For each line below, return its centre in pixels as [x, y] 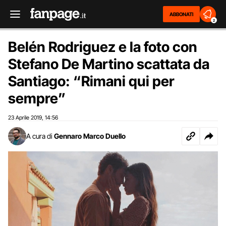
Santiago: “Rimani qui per [91, 81]
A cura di [39, 136]
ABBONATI [181, 14]
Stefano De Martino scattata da [109, 64]
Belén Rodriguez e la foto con [103, 47]
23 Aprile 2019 [25, 118]
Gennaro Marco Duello [90, 136]
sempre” [37, 98]
